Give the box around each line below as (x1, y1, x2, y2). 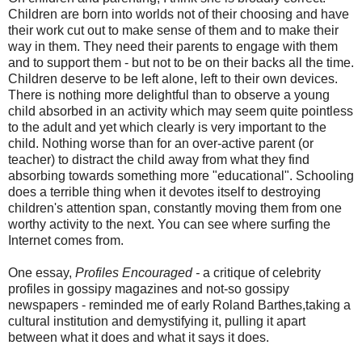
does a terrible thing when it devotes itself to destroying (8, 185, 321, 199)
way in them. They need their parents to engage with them (8, 40, 338, 53)
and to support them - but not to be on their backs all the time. (8, 56, 354, 69)
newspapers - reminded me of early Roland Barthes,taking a (8, 298, 351, 312)
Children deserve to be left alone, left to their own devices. (8, 72, 338, 86)
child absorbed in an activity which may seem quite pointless (8, 104, 353, 118)
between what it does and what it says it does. (8, 330, 272, 344)
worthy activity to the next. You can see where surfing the (8, 217, 330, 231)
